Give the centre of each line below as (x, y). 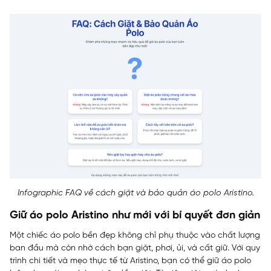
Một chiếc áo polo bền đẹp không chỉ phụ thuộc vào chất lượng (135, 235)
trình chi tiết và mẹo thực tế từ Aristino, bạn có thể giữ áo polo (130, 261)
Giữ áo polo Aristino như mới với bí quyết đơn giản (135, 215)
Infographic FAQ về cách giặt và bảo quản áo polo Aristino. (135, 193)
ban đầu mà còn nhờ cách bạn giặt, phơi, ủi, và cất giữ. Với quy (135, 248)
